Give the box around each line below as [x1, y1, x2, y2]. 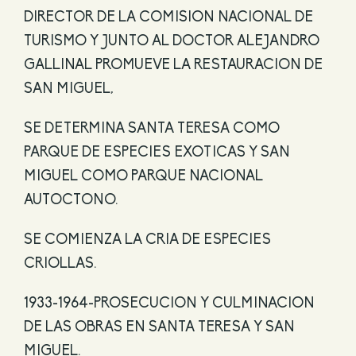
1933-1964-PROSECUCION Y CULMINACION [23, 296, 315, 312]
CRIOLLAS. [23, 257, 96, 273]
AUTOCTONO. [23, 193, 118, 209]
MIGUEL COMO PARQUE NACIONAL [23, 169, 263, 185]
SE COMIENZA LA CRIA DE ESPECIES [23, 233, 271, 249]
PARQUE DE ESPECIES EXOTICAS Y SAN [23, 145, 290, 161]
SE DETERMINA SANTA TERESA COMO [23, 122, 280, 137]
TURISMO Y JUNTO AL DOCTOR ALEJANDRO [23, 34, 319, 50]
